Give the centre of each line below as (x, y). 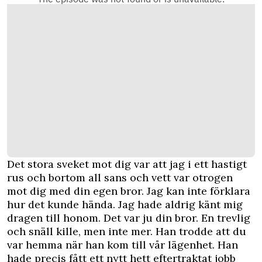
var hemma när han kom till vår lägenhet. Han (123, 245)
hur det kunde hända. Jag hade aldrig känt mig (125, 205)
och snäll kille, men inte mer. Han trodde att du (127, 232)
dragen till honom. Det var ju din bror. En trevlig (129, 218)
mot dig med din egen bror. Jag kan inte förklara (129, 191)
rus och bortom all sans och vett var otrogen (120, 178)
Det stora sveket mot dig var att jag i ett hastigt (127, 164)
